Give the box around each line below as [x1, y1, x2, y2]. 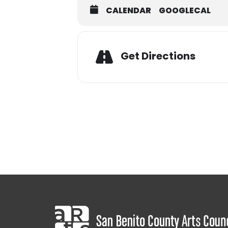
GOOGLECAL [159, 5, 211, 16]
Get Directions [121, 48, 195, 63]
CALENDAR [106, 5, 151, 16]
